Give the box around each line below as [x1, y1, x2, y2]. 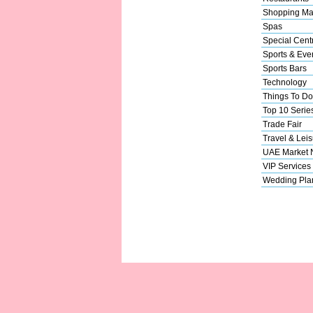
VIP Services [262, 161, 311, 171]
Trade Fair [262, 119, 302, 129]
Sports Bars [262, 63, 307, 73]
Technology [262, 77, 307, 87]
